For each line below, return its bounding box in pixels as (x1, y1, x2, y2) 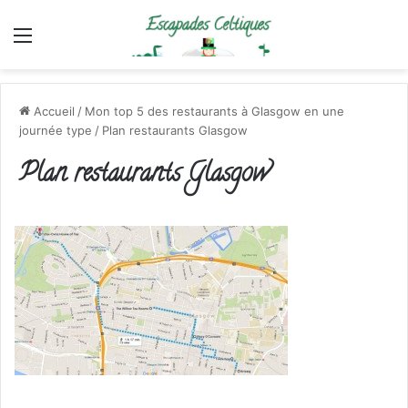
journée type (19, 122, 92, 138)
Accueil (30, 103, 75, 118)
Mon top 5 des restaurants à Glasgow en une (85, 103, 344, 118)
